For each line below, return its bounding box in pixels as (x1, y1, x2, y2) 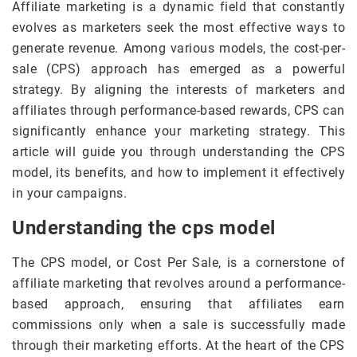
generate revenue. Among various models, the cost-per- (12, 41, 345, 57)
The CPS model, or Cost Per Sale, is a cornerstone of (12, 255, 345, 271)
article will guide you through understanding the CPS (12, 144, 345, 160)
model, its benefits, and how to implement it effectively (12, 165, 345, 181)
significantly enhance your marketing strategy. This (12, 124, 345, 139)
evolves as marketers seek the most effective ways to (12, 20, 345, 36)
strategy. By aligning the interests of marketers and (12, 82, 345, 98)
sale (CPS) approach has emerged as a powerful (12, 61, 345, 77)
